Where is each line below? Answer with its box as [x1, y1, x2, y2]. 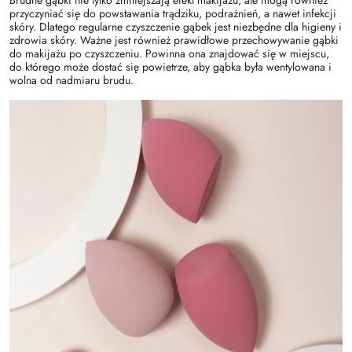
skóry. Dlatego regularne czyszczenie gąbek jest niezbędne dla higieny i [9, 18, 342, 35]
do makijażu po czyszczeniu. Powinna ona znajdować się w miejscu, [9, 45, 329, 61]
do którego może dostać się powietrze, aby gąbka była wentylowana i [9, 58, 332, 75]
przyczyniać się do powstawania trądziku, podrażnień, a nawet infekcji [9, 5, 336, 21]
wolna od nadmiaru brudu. [9, 71, 134, 88]
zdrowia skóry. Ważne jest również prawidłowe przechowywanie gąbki [9, 31, 339, 48]
